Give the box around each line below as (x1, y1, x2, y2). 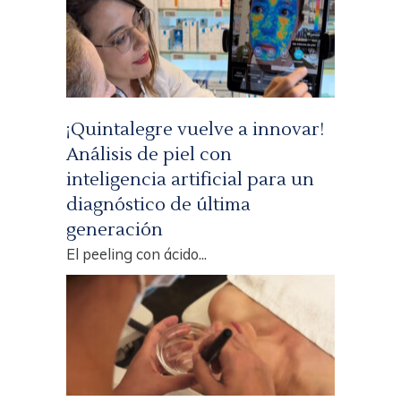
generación (66, 218, 163, 242)
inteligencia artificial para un (66, 167, 314, 192)
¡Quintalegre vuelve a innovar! (66, 117, 324, 141)
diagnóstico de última (66, 192, 251, 217)
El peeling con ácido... (66, 244, 207, 263)
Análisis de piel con (66, 142, 232, 166)
